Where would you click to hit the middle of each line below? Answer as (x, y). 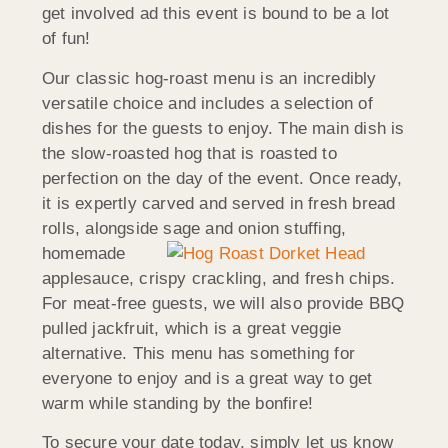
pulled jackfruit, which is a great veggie (192, 328)
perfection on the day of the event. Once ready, (222, 178)
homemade (84, 253)
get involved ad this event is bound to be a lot (216, 14)
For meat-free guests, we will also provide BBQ (223, 303)
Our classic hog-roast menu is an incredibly (209, 78)
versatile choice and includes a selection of (207, 103)
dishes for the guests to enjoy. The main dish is (223, 128)
